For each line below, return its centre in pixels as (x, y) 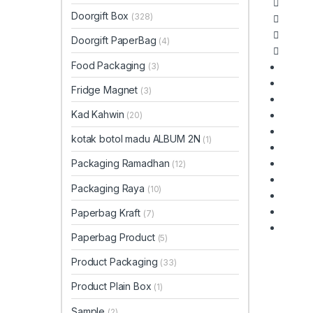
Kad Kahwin (99, 115)
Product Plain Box (113, 286)
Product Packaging (116, 262)
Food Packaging (110, 65)
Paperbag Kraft (107, 212)
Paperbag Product (115, 237)
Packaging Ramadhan (122, 163)
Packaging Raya (109, 188)
